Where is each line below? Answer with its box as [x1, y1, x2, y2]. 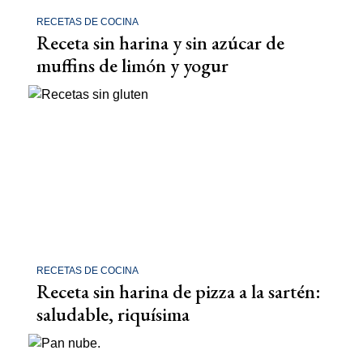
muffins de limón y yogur [36, 52, 228, 78]
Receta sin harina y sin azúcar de [36, 29, 284, 55]
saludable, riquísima [36, 301, 190, 327]
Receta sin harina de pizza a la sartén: [36, 279, 321, 305]
